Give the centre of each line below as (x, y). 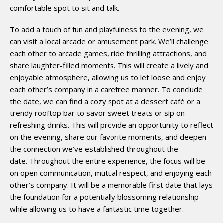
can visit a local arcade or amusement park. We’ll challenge (109, 41)
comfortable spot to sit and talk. (65, 8)
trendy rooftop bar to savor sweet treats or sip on (97, 113)
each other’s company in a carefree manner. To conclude (106, 89)
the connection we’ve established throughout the (94, 149)
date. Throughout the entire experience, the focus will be (108, 161)
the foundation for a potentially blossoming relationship (104, 196)
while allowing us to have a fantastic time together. (97, 208)
